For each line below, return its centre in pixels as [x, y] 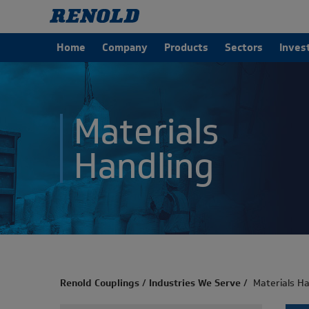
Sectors [244, 48]
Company [125, 48]
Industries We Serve [195, 283]
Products [186, 48]
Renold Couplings [100, 283]
